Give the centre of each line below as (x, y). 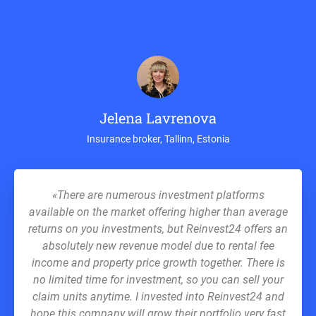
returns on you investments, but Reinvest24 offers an (158, 229)
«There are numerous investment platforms (158, 195)
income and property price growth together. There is (158, 263)
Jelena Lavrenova (158, 118)
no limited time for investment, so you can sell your (158, 280)
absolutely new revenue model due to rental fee (158, 246)
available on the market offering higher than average (158, 212)
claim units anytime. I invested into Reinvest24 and (158, 297)
